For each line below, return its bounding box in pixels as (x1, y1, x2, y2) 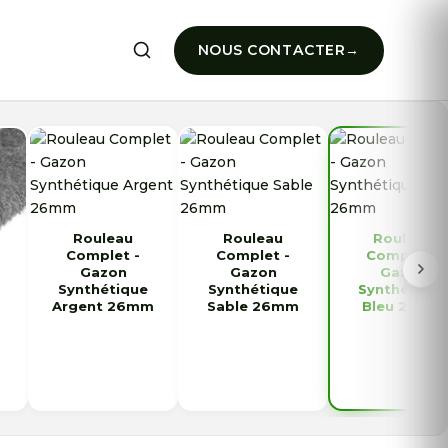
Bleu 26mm (361, 298, 445, 314)
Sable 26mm (207, 298, 299, 314)
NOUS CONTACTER (197, 40, 346, 59)
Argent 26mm (52, 298, 154, 314)
